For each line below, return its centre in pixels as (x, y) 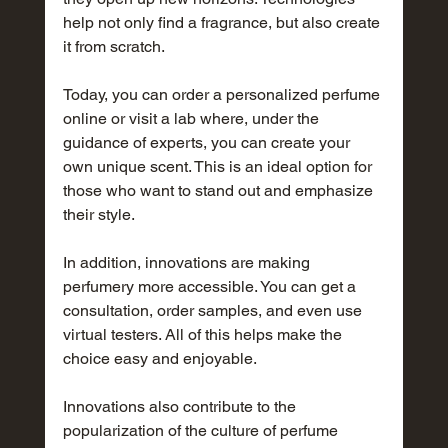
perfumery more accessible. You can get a (211, 287)
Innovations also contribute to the (181, 407)
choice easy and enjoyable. (159, 359)
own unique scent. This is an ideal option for (219, 167)
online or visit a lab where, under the (192, 119)
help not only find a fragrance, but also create (223, 23)
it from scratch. (113, 47)
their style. (98, 215)
